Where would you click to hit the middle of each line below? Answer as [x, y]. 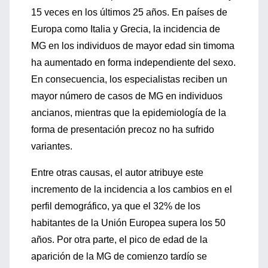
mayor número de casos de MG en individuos [127, 96]
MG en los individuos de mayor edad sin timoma [133, 46]
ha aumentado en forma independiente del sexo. [133, 63]
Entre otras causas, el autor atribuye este [117, 173]
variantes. [52, 146]
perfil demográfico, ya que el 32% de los [116, 206]
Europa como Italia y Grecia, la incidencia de [126, 29]
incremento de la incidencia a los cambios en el [132, 189]
